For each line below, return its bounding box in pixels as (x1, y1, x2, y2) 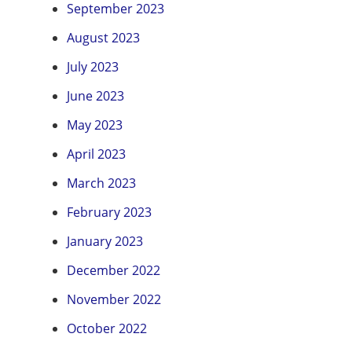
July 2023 (67, 58, 119, 76)
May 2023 (67, 116, 123, 134)
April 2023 (67, 145, 126, 163)
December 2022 (67, 262, 160, 280)
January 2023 (67, 233, 143, 251)
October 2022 (67, 320, 147, 338)
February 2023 (67, 203, 152, 222)
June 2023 (67, 87, 124, 105)
